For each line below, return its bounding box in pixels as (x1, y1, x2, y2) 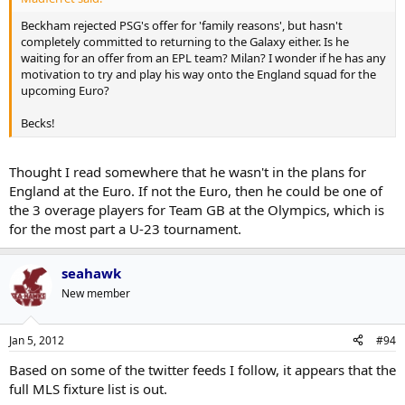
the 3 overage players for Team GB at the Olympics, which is (9, 201, 384, 219)
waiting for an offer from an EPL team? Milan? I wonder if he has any (21, 49, 386, 66)
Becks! (21, 114, 55, 131)
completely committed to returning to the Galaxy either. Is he (21, 33, 349, 50)
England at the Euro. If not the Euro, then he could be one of (9, 182, 382, 200)
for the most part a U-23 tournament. (9, 220, 241, 238)
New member (61, 286, 130, 301)
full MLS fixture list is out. (9, 379, 167, 398)
